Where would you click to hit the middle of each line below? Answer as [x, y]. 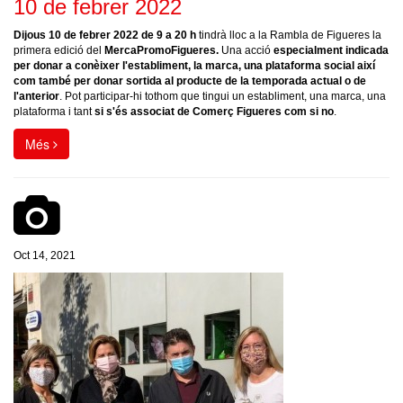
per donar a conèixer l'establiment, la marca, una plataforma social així [194, 66]
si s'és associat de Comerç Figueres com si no [213, 112]
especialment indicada [331, 50]
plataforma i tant [53, 112]
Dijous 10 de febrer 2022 [76, 35]
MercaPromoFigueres [160, 50]
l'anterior [36, 96]
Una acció [247, 50]
